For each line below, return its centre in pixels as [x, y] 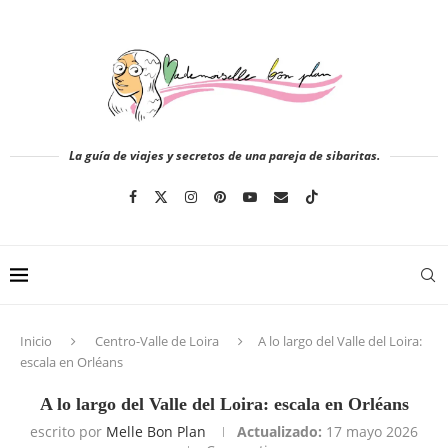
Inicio [36, 341]
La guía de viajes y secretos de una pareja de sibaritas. [224, 155]
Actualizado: [279, 431]
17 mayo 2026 [372, 431]
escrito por [68, 431]
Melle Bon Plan [156, 431]
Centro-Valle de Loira [157, 341]
